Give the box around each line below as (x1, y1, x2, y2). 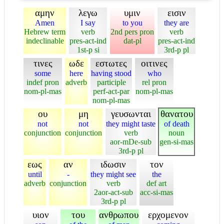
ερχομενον (148, 209, 188, 220)
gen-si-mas (159, 137, 193, 146)
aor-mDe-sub (110, 137, 151, 146)
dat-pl (123, 36, 141, 45)
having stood (91, 68, 131, 77)
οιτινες (141, 57, 167, 68)
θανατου (160, 108, 193, 119)
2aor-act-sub (93, 187, 133, 196)
